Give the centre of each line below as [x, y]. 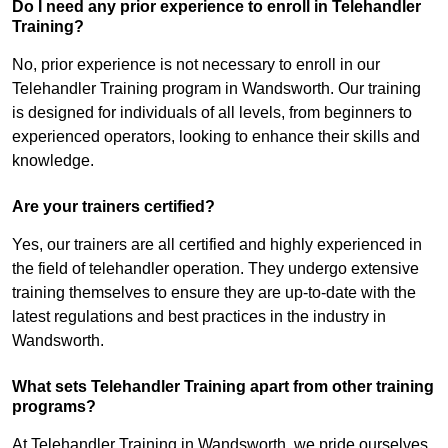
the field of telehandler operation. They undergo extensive [215, 269]
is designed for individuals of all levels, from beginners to [212, 113]
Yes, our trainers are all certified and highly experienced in [217, 245]
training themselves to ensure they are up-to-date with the [214, 293]
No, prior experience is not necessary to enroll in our [196, 65]
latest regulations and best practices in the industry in [199, 317]
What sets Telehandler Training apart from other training [223, 387]
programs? [54, 407]
